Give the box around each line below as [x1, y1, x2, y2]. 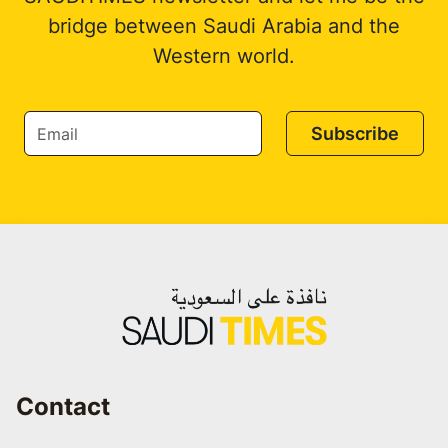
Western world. [153, 44, 295, 69]
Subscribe [311, 123, 399, 145]
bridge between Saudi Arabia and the [48, 14, 400, 39]
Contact [16, 391, 110, 421]
